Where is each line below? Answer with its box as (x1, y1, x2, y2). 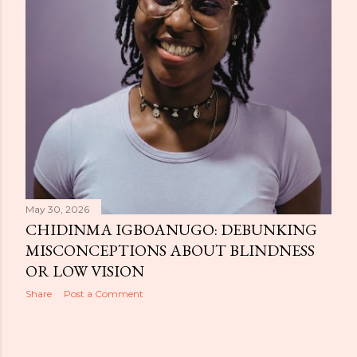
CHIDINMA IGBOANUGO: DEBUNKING (25, 219, 317, 240)
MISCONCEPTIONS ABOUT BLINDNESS (25, 240, 315, 261)
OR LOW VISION (25, 261, 144, 281)
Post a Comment (64, 288, 143, 300)
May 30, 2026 (25, 203, 89, 215)
